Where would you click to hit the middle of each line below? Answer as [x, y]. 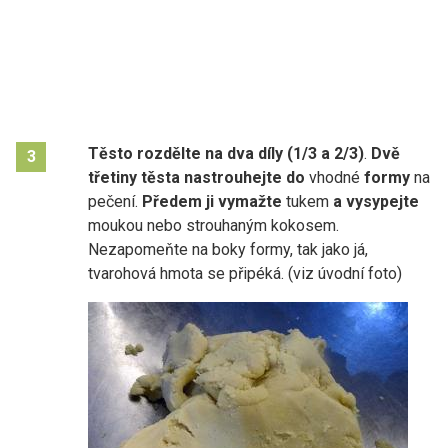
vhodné [332, 177]
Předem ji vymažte [214, 201]
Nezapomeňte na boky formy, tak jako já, [228, 249]
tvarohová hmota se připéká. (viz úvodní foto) [245, 273]
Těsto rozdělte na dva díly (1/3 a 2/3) [226, 153]
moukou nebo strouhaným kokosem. [213, 225]
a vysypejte [376, 201]
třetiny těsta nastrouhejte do [196, 177]
